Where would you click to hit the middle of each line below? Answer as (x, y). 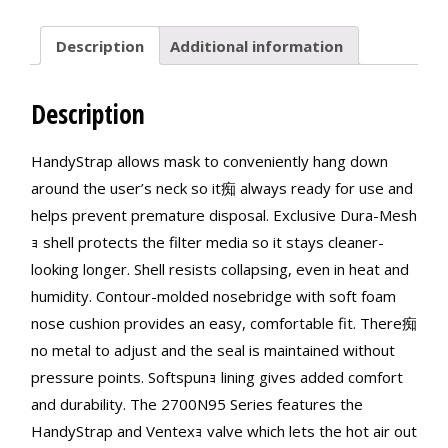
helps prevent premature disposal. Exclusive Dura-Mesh (224, 215)
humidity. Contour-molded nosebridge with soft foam (213, 296)
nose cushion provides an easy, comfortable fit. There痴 (224, 323)
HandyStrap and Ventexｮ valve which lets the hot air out (224, 431)
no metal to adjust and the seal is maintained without (213, 350)
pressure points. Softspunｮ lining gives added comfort (217, 377)
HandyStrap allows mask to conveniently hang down (209, 161)
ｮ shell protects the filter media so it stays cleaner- (207, 242)
